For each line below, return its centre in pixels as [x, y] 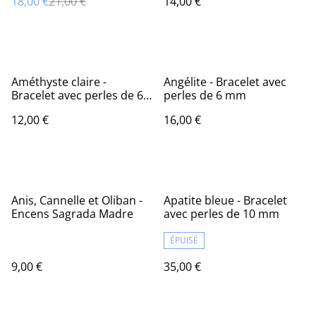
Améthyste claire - [59, 82]
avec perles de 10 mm [221, 214]
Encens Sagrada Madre [72, 214]
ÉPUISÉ [184, 240]
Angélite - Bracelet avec [225, 82]
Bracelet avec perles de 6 [77, 95]
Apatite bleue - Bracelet [225, 200]
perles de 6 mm [205, 95]
